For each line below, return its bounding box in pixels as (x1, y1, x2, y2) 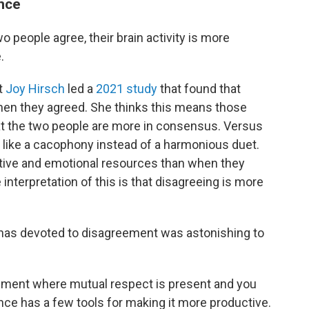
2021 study (96, 81, 157, 96)
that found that (157, 81, 241, 96)
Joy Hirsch (6, 81, 65, 96)
